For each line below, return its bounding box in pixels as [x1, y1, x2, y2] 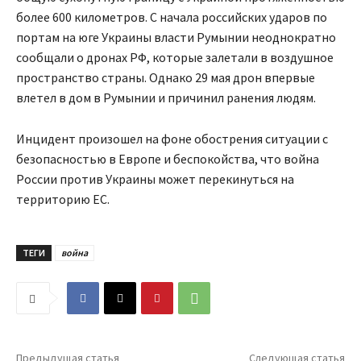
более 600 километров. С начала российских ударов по [16, 9, 327, 26]
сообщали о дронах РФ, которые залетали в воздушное [16, 49, 334, 66]
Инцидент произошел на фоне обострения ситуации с [16, 131, 328, 147]
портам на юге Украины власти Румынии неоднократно [16, 29, 336, 46]
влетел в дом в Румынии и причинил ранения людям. [16, 89, 316, 106]
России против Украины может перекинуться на [16, 171, 294, 188]
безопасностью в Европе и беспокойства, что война [16, 151, 319, 168]
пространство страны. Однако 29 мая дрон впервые [16, 69, 315, 86]
